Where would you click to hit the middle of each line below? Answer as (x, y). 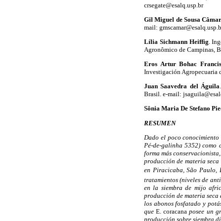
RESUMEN (160, 123)
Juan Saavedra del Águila (182, 86)
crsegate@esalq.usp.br (174, 5)
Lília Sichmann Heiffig (176, 41)
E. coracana (172, 211)
